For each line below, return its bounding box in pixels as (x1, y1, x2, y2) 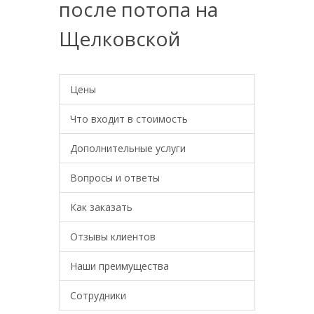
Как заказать (70, 200, 132, 214)
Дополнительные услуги (70, 142, 186, 155)
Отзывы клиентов (70, 230, 156, 243)
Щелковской (59, 25, 180, 52)
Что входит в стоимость (70, 112, 188, 125)
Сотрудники (70, 289, 126, 302)
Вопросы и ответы (70, 171, 160, 184)
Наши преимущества (70, 259, 169, 273)
